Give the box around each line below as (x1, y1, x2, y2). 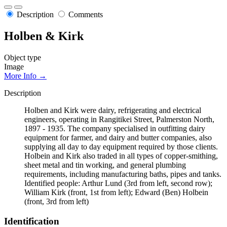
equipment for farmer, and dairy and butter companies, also (24, 133, 212, 142)
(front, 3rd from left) (24, 197, 89, 206)
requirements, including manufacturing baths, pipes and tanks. (24, 169, 221, 178)
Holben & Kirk (4, 29, 84, 43)
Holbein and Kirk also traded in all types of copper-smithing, (24, 151, 218, 160)
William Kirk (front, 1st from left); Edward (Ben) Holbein (24, 187, 208, 197)
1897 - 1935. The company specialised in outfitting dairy (24, 124, 205, 133)
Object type (4, 53, 41, 62)
